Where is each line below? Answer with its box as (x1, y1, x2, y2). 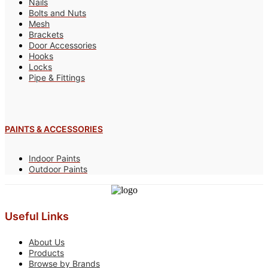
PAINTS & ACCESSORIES (5, 123, 103, 134)
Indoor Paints (29, 153, 80, 164)
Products (29, 248, 64, 258)
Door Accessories (29, 40, 96, 51)
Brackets (29, 29, 63, 40)
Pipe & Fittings (29, 72, 85, 83)
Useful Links (5, 210, 69, 223)
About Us (29, 237, 65, 248)
